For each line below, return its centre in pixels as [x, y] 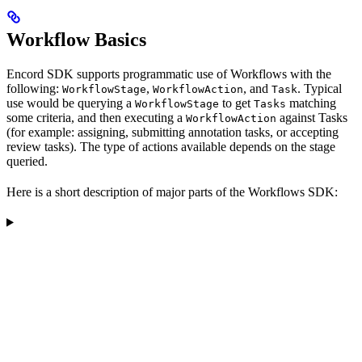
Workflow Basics [76, 39]
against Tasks [312, 117]
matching [311, 103]
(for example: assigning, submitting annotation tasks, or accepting [173, 132]
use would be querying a [71, 103]
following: [34, 88]
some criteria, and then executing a [96, 117]
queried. [27, 161]
